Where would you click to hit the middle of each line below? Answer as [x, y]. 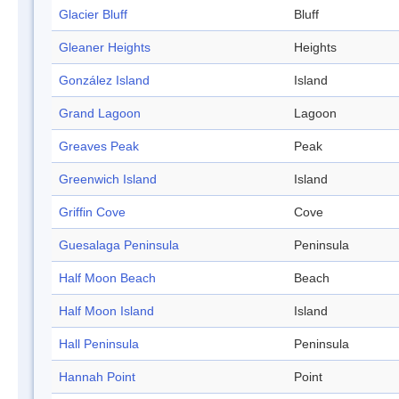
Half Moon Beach [107, 278]
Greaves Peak [99, 147]
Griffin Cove [92, 212]
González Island [104, 81]
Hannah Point [97, 377]
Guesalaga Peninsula [119, 245]
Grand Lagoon [100, 114]
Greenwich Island [108, 179]
